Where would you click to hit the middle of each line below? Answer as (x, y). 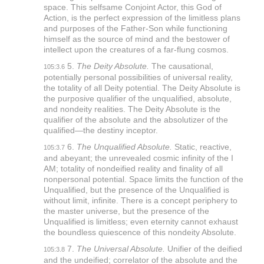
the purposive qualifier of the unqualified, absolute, (137, 99)
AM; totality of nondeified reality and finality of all (133, 169)
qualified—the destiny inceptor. (100, 131)
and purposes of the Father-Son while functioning (135, 29)
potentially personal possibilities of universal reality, (138, 77)
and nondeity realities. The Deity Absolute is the (132, 109)
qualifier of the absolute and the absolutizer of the (136, 120)
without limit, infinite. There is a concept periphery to (140, 201)
